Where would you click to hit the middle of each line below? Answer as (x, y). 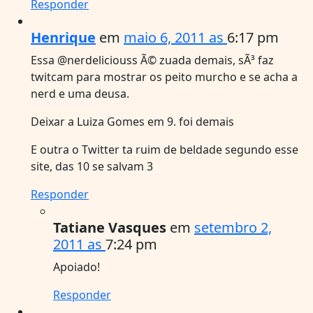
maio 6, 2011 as (175, 37)
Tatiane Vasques (110, 227)
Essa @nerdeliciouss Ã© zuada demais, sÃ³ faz (152, 60)
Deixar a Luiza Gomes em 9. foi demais (132, 121)
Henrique (63, 37)
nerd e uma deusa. (80, 93)
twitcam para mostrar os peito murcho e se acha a (164, 77)
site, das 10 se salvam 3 (92, 166)
